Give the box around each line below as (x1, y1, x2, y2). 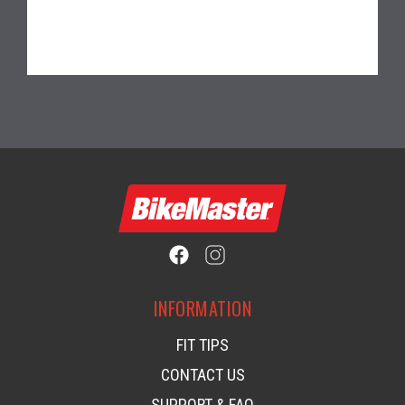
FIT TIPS (176, 334, 229, 354)
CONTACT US (160, 364, 245, 384)
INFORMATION (153, 294, 252, 322)
